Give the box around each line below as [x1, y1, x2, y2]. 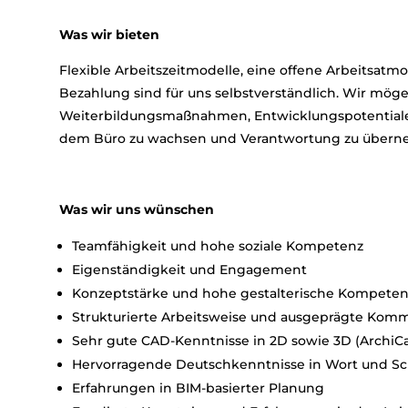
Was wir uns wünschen [58, 201, 214, 219]
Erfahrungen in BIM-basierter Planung [71, 380, 324, 397]
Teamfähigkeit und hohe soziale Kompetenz [71, 238, 363, 255]
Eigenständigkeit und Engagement [71, 261, 307, 279]
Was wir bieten [58, 26, 159, 44]
